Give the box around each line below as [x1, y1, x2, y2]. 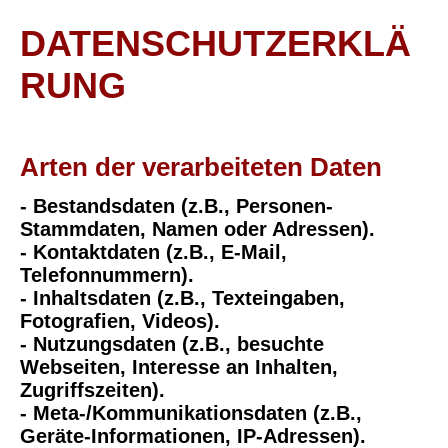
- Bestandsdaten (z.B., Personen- [20, 194, 333, 217]
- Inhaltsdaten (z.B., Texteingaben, [20, 286, 345, 309]
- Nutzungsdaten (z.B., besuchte [20, 332, 324, 355]
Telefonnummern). [20, 263, 194, 286]
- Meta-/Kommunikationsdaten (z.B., [20, 401, 362, 424]
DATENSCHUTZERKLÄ [20, 23, 411, 65]
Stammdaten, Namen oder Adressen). [20, 217, 375, 240]
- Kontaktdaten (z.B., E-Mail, [20, 240, 287, 263]
